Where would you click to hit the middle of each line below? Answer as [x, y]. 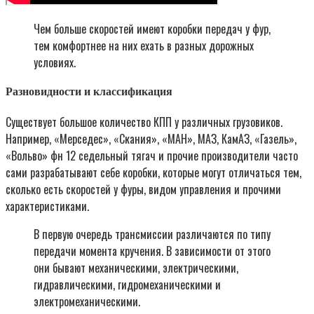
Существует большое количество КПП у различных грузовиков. [144, 122]
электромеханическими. [87, 301]
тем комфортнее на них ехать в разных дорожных [144, 46]
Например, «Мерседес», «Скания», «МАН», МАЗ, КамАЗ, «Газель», [151, 138]
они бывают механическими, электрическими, [136, 267]
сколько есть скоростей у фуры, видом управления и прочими [143, 189]
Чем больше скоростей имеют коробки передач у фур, [152, 29]
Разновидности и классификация [89, 92]
